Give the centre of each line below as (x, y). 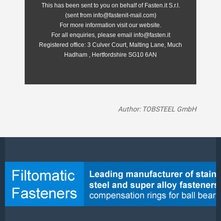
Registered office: (62, 45)
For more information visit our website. (110, 25)
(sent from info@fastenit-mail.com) (110, 15)
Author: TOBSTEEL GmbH (157, 109)
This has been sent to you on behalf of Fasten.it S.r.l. (110, 5)
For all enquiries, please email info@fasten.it (110, 35)
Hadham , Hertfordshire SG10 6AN (110, 55)
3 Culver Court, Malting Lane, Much (134, 45)
